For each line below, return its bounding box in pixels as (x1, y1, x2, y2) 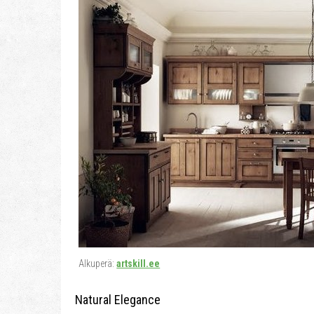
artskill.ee (116, 258, 161, 269)
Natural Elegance (75, 292, 161, 307)
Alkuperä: (78, 258, 117, 269)
